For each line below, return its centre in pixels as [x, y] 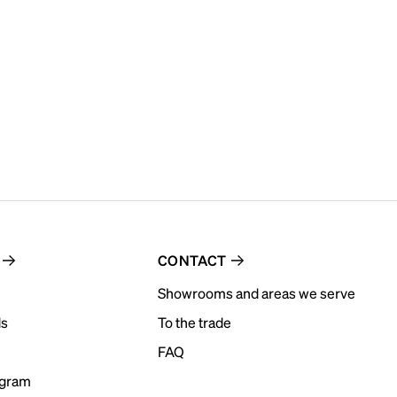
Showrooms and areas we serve [256, 293]
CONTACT [192, 260]
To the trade [194, 322]
